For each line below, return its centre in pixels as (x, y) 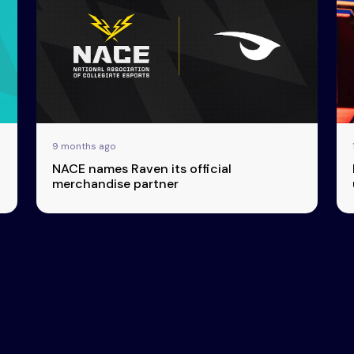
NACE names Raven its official (142, 168)
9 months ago (84, 146)
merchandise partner (115, 183)
